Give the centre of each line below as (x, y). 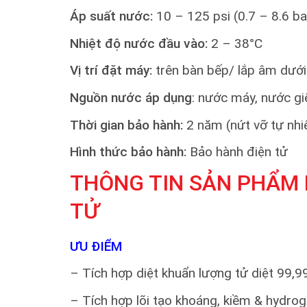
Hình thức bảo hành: (130, 152)
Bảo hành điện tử (239, 152)
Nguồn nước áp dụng (131, 97)
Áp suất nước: (111, 16)
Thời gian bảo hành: (126, 125)
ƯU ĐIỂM (96, 246)
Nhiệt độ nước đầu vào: (139, 43)
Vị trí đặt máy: (111, 71)
